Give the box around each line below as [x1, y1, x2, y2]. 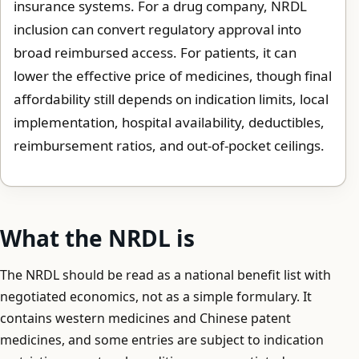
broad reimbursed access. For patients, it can [14, 42, 296, 62]
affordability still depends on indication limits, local [14, 89, 329, 108]
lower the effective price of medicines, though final [14, 66, 332, 85]
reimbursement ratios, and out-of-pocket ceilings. [14, 135, 325, 155]
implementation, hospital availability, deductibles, [14, 112, 325, 131]
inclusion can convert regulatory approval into [14, 19, 301, 38]
